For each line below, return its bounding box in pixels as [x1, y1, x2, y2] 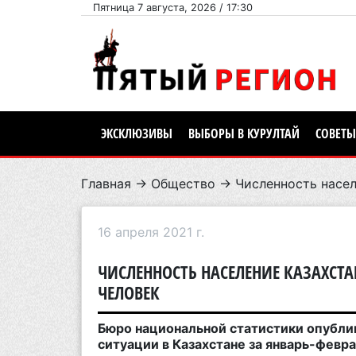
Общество [151, 176, 215, 192]
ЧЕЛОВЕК [98, 281, 160, 306]
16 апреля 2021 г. [98, 224, 204, 241]
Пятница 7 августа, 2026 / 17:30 [93, 2, 253, 14]
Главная [81, 176, 131, 192]
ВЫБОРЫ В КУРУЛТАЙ [188, 125, 300, 143]
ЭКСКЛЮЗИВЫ [101, 125, 172, 143]
